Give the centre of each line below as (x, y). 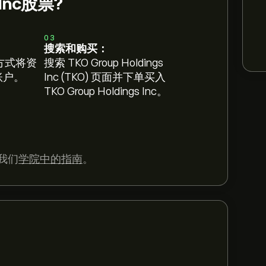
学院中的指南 (50, 159)
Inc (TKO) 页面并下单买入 (105, 77)
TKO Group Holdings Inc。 (106, 91)
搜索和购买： (76, 49)
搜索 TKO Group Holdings (104, 63)
